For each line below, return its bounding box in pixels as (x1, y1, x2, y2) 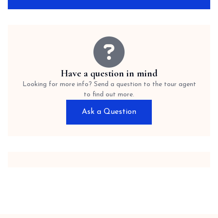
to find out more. (84, 91, 134, 98)
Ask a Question (82, 108, 136, 116)
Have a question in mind (60, 68, 158, 79)
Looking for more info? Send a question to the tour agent (22, 81, 196, 88)
